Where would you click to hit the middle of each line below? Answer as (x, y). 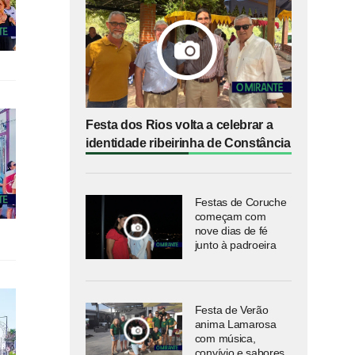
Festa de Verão (231, 309)
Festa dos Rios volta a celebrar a (179, 124)
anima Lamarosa (235, 324)
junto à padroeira (235, 244)
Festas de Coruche (240, 202)
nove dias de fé (231, 230)
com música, (225, 338)
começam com (230, 216)
